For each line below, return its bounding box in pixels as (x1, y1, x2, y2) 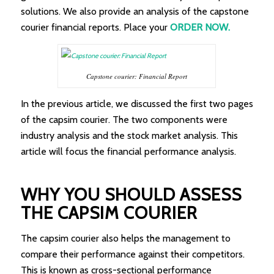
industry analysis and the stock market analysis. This (20, 130, 238, 142)
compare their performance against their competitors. (20, 248, 245, 260)
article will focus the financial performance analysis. (20, 146, 236, 158)
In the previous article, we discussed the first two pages (20, 98, 253, 110)
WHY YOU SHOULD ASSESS (20, 184, 242, 206)
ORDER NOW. (169, 21, 230, 33)
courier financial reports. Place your (20, 21, 170, 33)
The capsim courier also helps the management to (20, 232, 231, 244)
